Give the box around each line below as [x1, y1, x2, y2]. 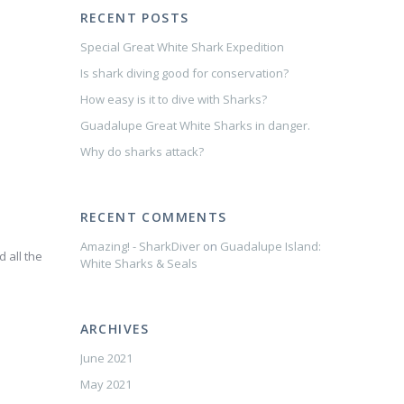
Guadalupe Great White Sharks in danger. [79, 117, 310, 133]
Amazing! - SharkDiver [79, 238, 200, 254]
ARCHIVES [79, 320, 150, 337]
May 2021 [79, 376, 132, 392]
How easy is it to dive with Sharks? [79, 91, 267, 107]
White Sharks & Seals [79, 255, 197, 271]
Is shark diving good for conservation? [79, 65, 289, 81]
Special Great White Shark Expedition [79, 39, 284, 55]
